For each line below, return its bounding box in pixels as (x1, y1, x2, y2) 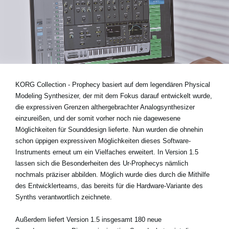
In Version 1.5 (157, 148, 198, 156)
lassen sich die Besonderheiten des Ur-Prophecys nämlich (15, 159, 188, 167)
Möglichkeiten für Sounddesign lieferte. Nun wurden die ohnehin (15, 125, 203, 133)
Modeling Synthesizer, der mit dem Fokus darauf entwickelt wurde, (15, 91, 212, 100)
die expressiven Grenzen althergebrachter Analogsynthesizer (15, 103, 195, 111)
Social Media (36, 73, 77, 81)
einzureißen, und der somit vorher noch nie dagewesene (15, 114, 180, 122)
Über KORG (36, 109, 77, 118)
